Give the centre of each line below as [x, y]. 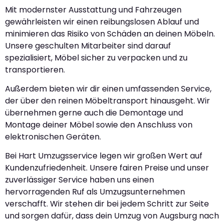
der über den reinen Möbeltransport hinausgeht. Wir [107, 100]
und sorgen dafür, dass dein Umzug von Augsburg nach [112, 216]
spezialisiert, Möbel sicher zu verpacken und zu [96, 57]
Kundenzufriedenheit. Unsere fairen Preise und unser [107, 168]
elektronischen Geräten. [53, 136]
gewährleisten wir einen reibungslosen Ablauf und [102, 21]
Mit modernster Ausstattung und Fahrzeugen [93, 9]
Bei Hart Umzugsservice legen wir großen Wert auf [104, 156]
